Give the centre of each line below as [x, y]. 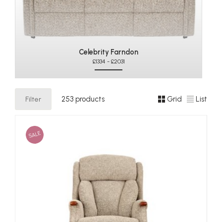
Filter [33, 99]
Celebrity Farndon [109, 52]
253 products [83, 99]
